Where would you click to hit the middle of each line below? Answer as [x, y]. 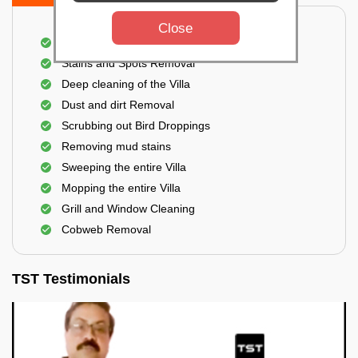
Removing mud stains [116, 146]
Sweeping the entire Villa [124, 167]
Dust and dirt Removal [118, 105]
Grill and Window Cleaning [128, 209]
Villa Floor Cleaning [111, 42]
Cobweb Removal [106, 229]
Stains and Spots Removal [128, 63]
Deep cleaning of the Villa [126, 84]
